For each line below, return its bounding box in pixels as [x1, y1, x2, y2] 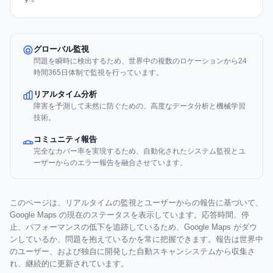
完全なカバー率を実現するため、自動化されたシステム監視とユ [34, 147, 246, 156]
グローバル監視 [34, 44, 89, 54]
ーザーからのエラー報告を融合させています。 [34, 158, 187, 168]
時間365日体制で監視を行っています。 [34, 68, 163, 77]
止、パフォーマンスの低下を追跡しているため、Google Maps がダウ [10, 222, 257, 232]
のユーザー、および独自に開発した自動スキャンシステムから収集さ [10, 247, 255, 257]
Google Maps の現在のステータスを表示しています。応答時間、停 [10, 210, 249, 220]
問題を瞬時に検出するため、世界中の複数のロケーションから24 [34, 57, 247, 66]
